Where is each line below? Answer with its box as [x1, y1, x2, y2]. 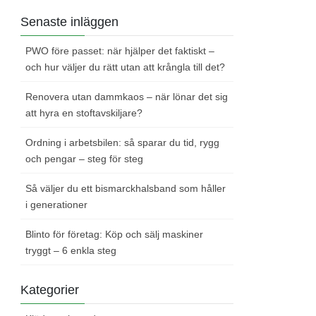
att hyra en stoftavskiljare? [25, 107, 143, 119]
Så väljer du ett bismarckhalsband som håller [25, 183, 226, 195]
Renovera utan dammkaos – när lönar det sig [25, 91, 229, 103]
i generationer [25, 199, 88, 211]
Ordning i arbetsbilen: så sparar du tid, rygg [25, 137, 220, 149]
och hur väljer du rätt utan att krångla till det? [25, 61, 226, 73]
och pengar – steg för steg [25, 153, 144, 165]
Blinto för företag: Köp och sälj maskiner [25, 229, 204, 241]
